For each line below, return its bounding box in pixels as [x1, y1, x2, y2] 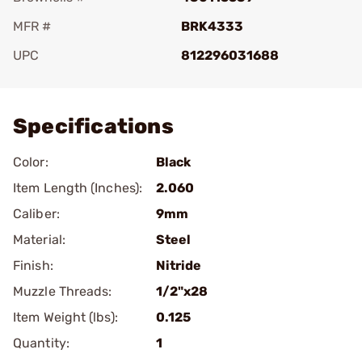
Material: [13, 232, 65, 247]
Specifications [13, 114, 174, 139]
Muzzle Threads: [13, 284, 112, 299]
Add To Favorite [36, 70, 131, 86]
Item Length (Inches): [13, 180, 143, 196]
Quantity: [13, 335, 69, 351]
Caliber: [13, 206, 60, 221]
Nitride [156, 258, 201, 273]
